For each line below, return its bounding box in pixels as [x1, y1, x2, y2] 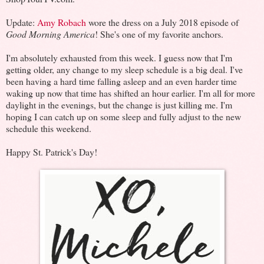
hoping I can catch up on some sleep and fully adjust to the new [6, 110, 241, 123]
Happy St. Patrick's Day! [6, 145, 97, 158]
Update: [6, 15, 37, 28]
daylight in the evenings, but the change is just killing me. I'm [6, 98, 232, 111]
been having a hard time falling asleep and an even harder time [6, 74, 237, 87]
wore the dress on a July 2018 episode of [86, 15, 239, 28]
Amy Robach [37, 15, 86, 28]
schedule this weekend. [6, 121, 91, 134]
